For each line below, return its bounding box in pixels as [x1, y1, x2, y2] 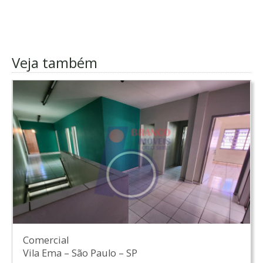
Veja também [12, 52, 97, 72]
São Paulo [71, 247, 119, 260]
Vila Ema [22, 247, 64, 260]
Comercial [22, 234, 69, 247]
